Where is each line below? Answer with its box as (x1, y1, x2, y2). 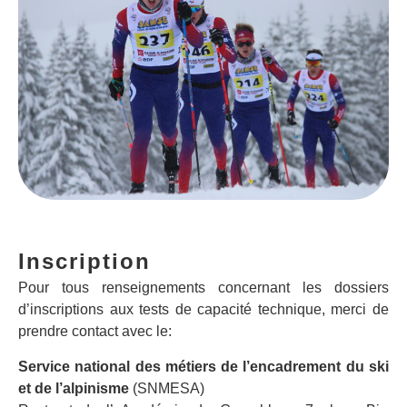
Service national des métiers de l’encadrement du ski (18, 358, 389, 374)
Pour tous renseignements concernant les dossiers (18, 280, 389, 296)
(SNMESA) (129, 380, 204, 396)
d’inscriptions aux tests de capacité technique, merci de (18, 302, 389, 318)
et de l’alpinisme (18, 380, 129, 396)
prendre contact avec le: (18, 323, 172, 340)
